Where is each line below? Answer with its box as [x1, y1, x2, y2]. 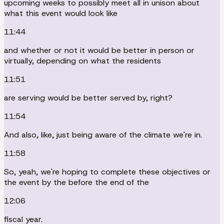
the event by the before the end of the [4, 176, 149, 187]
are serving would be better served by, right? [4, 92, 172, 103]
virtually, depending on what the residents [4, 55, 161, 66]
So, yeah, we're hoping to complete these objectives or [4, 166, 210, 177]
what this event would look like [4, 7, 117, 18]
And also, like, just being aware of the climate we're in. [4, 129, 202, 140]
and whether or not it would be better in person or [4, 44, 194, 55]
